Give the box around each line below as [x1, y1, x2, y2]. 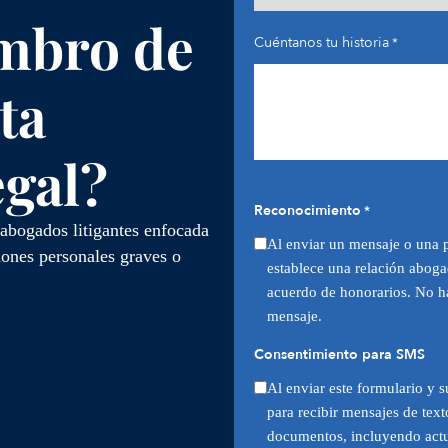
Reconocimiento [254, 201, 361, 221]
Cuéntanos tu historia [254, 33, 389, 53]
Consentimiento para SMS [254, 345, 425, 365]
